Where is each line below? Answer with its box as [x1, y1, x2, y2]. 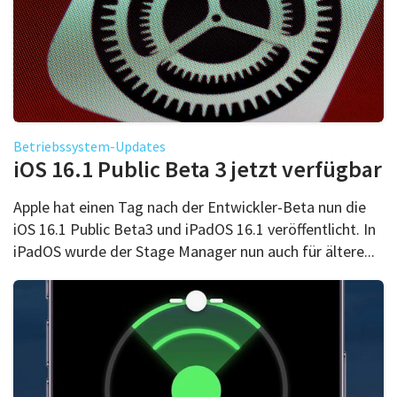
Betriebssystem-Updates [13, 136, 166, 155]
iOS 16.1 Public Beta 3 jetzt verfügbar [13, 153, 382, 183]
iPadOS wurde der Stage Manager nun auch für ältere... [13, 240, 375, 261]
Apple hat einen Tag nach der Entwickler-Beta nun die [13, 196, 366, 217]
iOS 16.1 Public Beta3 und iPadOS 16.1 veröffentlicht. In [13, 218, 376, 239]
